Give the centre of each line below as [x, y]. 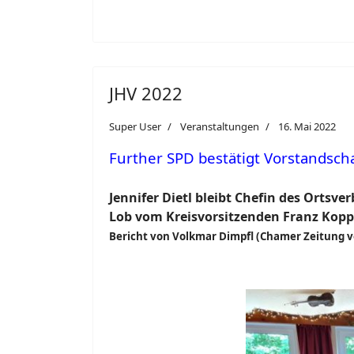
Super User [135, 126]
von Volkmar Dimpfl [202, 236]
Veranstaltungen [220, 126]
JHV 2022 [146, 93]
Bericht [130, 236]
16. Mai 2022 [307, 126]
